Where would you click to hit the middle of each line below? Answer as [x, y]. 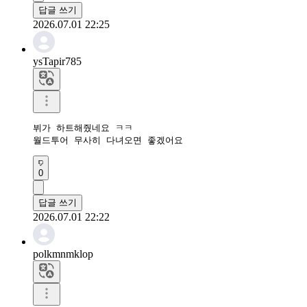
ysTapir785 [57, 61]
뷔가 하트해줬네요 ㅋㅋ [83, 127]
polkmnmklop [63, 254]
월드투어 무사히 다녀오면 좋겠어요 [108, 140]
